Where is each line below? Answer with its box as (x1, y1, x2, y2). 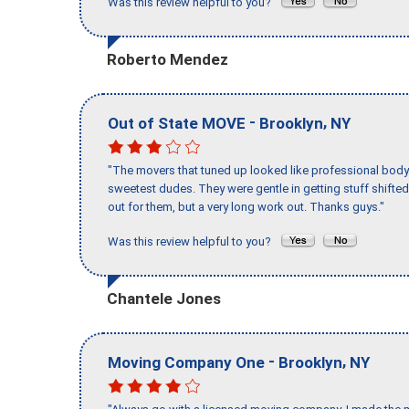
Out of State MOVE (108, 113, 246, 132)
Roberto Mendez (107, 49, 228, 68)
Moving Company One (108, 352, 265, 372)
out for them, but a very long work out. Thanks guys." (108, 200, 384, 215)
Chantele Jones (107, 288, 221, 308)
